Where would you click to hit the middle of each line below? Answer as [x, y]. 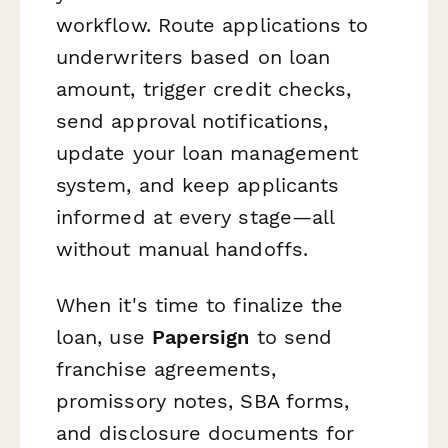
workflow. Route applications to [212, 25]
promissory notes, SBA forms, [203, 400]
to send [291, 336]
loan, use [104, 336]
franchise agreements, [166, 368]
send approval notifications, [192, 121]
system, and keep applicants [198, 185]
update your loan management [207, 153]
